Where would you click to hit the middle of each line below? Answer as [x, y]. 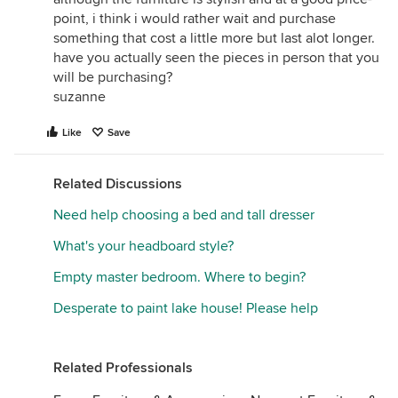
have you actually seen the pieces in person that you [216, 58]
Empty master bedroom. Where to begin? [179, 277]
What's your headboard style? [143, 246]
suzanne [80, 97]
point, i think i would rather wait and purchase [195, 19]
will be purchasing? [113, 77]
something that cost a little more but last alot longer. [214, 38]
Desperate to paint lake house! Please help [186, 308]
